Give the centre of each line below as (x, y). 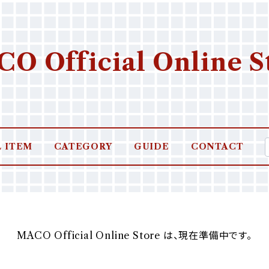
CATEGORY (83, 147)
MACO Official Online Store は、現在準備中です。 (134, 235)
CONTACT (217, 147)
